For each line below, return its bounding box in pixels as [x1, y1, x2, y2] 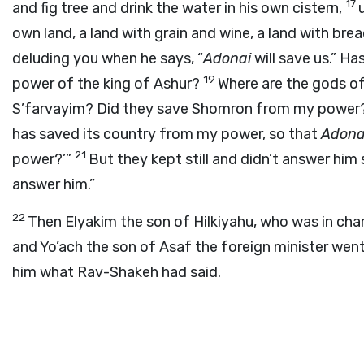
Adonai [203, 50, 251, 67]
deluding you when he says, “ [12, 50, 203, 67]
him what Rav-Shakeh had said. [12, 263, 221, 281]
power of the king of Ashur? [12, 75, 203, 93]
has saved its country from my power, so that [12, 125, 321, 143]
